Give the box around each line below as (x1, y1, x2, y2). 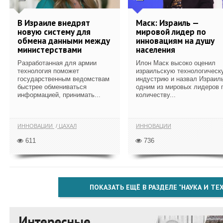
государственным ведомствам (17, 75, 110, 83)
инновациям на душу (136, 35, 215, 46)
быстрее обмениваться (17, 83, 87, 91)
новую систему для (17, 26, 91, 37)
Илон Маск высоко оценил (136, 59, 216, 67)
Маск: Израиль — (136, 17, 199, 28)
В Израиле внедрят (17, 17, 90, 28)
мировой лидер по (136, 26, 206, 37)
